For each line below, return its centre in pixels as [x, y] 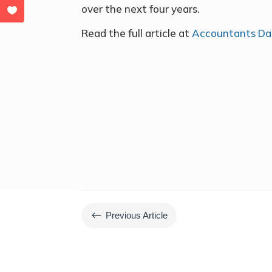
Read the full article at [136, 33]
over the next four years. [141, 8]
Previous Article [137, 216]
